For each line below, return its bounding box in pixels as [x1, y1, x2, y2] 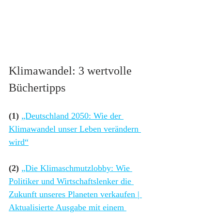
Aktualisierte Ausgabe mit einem [9, 202, 126, 213]
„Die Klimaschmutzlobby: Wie [21, 163, 132, 173]
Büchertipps [9, 81, 65, 94]
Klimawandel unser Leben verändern [9, 124, 141, 134]
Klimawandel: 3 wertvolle [9, 64, 135, 77]
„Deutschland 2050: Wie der [21, 111, 124, 121]
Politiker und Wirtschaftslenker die [9, 176, 134, 186]
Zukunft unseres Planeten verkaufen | [9, 189, 142, 200]
